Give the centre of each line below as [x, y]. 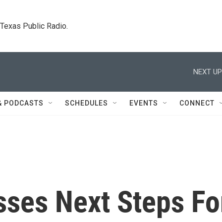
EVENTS [144, 103]
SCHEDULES [86, 103]
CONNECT [197, 103]
